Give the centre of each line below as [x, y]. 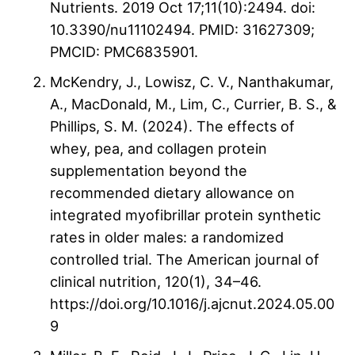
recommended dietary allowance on [172, 193]
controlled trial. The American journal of [185, 260]
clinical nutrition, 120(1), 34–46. [156, 282]
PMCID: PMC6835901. [124, 52]
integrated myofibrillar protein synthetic [185, 215]
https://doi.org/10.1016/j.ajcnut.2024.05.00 [192, 304]
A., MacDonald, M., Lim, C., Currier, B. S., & [193, 104]
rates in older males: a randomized [167, 237]
